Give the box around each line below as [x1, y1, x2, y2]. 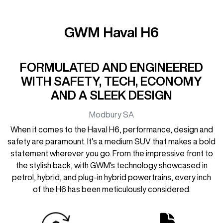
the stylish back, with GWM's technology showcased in [15, 161, 208, 169]
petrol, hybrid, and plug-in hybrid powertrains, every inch [12, 173, 211, 181]
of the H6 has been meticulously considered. [32, 185, 191, 193]
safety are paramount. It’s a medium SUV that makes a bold [7, 137, 216, 145]
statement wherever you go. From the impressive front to [10, 149, 213, 157]
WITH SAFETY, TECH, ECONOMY [21, 75, 202, 87]
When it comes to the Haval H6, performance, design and [10, 125, 213, 133]
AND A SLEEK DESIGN [51, 89, 172, 101]
